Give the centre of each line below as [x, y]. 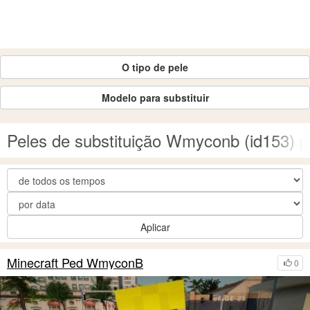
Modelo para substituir [155, 98]
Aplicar [155, 227]
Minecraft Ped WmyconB [75, 262]
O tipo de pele [155, 67]
